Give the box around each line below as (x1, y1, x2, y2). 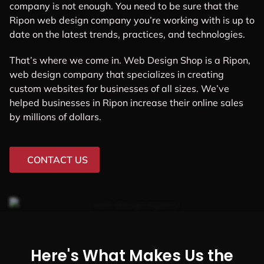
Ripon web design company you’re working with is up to (9, 14, 255, 27)
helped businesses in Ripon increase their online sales (9, 96, 243, 108)
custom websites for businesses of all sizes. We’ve (9, 82, 229, 94)
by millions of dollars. (9, 110, 101, 123)
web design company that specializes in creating (9, 68, 224, 80)
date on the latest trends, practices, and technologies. (9, 28, 245, 41)
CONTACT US (27, 153, 88, 166)
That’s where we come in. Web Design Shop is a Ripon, (9, 54, 250, 66)
